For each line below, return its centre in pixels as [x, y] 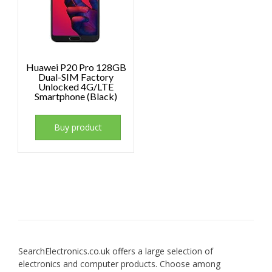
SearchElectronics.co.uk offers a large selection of [116, 251]
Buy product [78, 127]
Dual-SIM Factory [76, 77]
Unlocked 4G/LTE [76, 87]
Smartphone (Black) [76, 97]
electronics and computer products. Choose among [119, 264]
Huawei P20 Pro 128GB [76, 67]
